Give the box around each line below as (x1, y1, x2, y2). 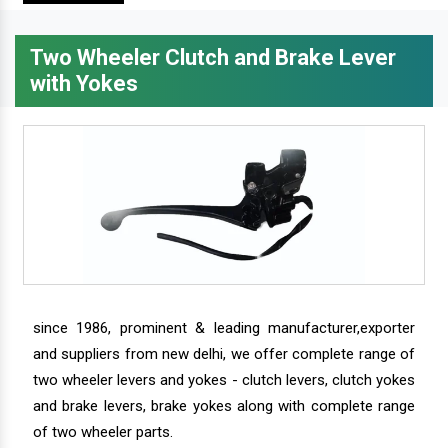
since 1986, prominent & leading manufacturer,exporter (33, 318, 415, 337)
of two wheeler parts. (33, 422, 173, 441)
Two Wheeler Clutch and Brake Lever (30, 44, 396, 70)
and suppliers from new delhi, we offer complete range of (33, 344, 415, 363)
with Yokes (30, 70, 138, 96)
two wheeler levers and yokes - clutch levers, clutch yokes (33, 370, 415, 389)
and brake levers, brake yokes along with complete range (33, 396, 415, 415)
